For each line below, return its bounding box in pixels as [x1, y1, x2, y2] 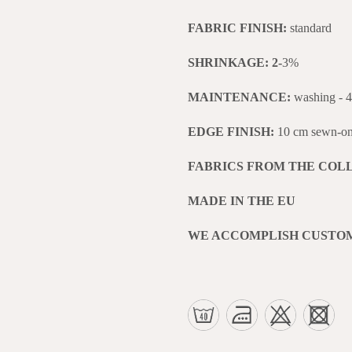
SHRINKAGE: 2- [188, 55, 282, 69]
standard [290, 20, 332, 35]
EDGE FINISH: [188, 124, 277, 138]
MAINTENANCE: [188, 90, 294, 104]
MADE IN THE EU [188, 193, 295, 207]
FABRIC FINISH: [188, 20, 290, 35]
